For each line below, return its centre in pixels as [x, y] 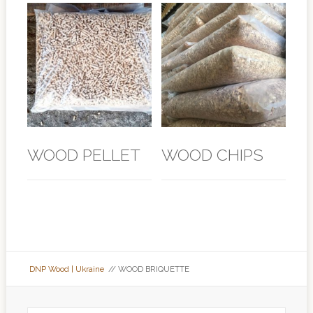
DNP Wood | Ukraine [65, 269]
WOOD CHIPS [213, 154]
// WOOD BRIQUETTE [146, 269]
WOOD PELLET [83, 154]
